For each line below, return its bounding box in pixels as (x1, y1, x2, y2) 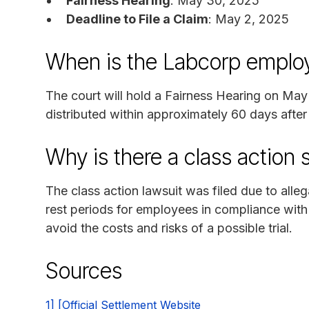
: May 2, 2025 (208, 11, 289, 26)
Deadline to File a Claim (66, 11, 208, 26)
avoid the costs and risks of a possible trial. (46, 220, 292, 235)
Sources (46, 257, 122, 284)
